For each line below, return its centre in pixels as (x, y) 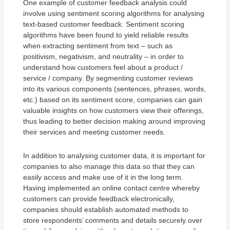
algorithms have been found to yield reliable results (106, 35)
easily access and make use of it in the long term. (103, 177)
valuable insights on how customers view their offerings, (114, 111)
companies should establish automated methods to (106, 209)
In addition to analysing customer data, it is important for (114, 155)
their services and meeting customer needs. (94, 132)
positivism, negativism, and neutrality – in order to (104, 57)
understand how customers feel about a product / (103, 68)
